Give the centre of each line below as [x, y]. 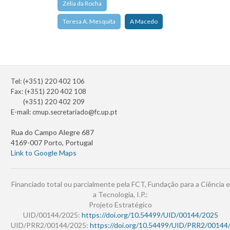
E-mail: [22, 112]
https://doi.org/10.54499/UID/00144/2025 [150, 215]
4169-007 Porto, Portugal [52, 143]
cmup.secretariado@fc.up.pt [75, 112]
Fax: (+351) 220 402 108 [49, 92]
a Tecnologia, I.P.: [120, 195]
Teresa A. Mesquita [89, 22]
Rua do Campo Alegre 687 [52, 132]
